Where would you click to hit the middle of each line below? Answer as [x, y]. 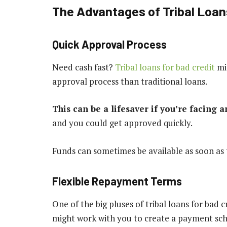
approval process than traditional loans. [130, 82]
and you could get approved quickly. [122, 123]
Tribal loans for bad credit [165, 67]
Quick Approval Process [109, 44]
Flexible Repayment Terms [117, 181]
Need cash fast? [84, 67]
